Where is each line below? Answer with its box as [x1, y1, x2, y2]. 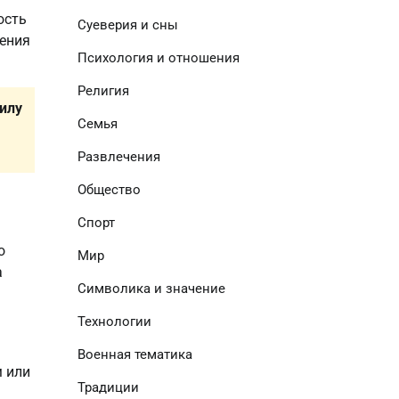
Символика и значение [77, 281, 225, 297]
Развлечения [77, 149, 160, 165]
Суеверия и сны [77, 17, 178, 33]
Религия [77, 83, 129, 99]
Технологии [77, 313, 151, 330]
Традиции [77, 379, 139, 395]
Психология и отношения [77, 50, 240, 66]
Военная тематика [77, 346, 192, 362]
